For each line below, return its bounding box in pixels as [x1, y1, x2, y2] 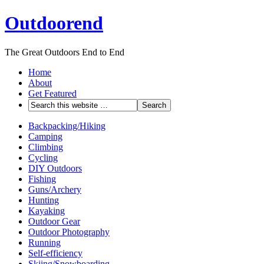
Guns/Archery [28, 184, 81, 194]
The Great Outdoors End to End [5, 47, 124, 57]
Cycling [28, 152, 58, 163]
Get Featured [28, 88, 77, 98]
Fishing [28, 173, 56, 184]
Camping [28, 131, 62, 141]
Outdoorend [5, 12, 103, 34]
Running [28, 237, 61, 247]
